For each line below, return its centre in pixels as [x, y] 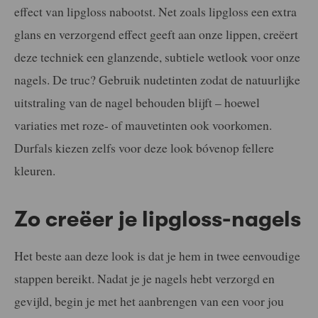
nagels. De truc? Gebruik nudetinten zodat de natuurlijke [157, 79]
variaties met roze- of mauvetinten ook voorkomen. [143, 125]
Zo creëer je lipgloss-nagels [158, 219]
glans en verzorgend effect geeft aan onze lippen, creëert [156, 34]
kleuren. [35, 170]
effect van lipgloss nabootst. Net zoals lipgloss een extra [155, 11]
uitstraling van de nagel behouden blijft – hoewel [137, 102]
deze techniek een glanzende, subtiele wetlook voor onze [157, 56]
